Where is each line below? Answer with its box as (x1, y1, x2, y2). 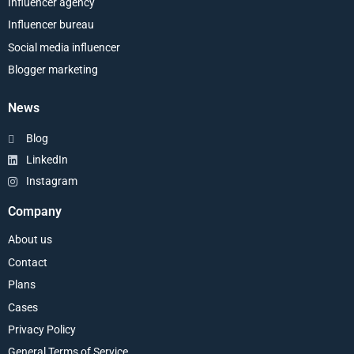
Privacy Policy (8, 322, 76, 336)
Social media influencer (8, 40, 120, 54)
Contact (8, 255, 47, 269)
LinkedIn (25, 153, 68, 167)
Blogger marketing (8, 62, 98, 76)
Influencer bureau (8, 18, 94, 32)
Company (8, 204, 62, 220)
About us (8, 233, 52, 247)
